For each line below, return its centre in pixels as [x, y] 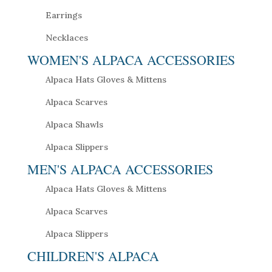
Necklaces [66, 38]
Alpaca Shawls [74, 125]
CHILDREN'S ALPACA [93, 256]
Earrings [63, 15]
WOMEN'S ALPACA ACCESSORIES [131, 60]
